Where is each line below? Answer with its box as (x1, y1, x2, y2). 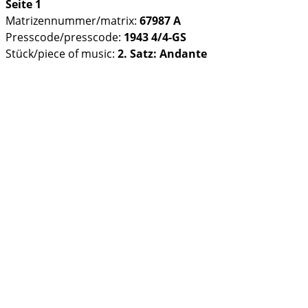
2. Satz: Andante (118, 45, 207, 61)
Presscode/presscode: (5, 29, 124, 45)
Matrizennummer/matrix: (5, 12, 140, 28)
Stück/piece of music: (5, 45, 118, 61)
